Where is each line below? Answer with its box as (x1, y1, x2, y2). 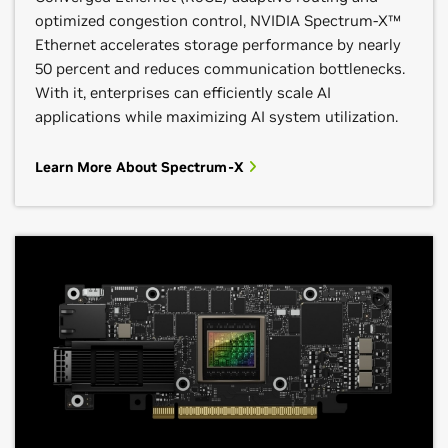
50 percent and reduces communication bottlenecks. (35, 59, 405, 78)
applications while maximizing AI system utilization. (35, 107, 398, 126)
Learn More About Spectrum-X (35, 158, 248, 176)
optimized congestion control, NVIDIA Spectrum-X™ (35, 11, 401, 30)
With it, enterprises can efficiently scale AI (35, 83, 331, 102)
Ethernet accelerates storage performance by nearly (35, 35, 401, 54)
